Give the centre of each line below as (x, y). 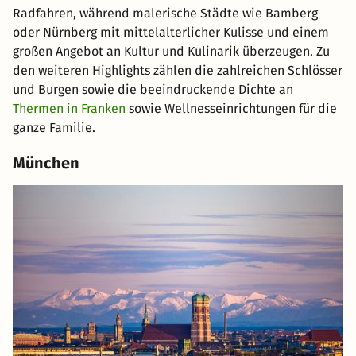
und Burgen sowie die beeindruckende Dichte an (153, 90)
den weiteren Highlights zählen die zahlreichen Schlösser (178, 71)
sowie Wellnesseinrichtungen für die (231, 109)
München (46, 163)
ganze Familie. (54, 128)
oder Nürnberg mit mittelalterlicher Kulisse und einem (171, 33)
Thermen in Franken (69, 109)
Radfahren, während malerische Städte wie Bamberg (165, 14)
